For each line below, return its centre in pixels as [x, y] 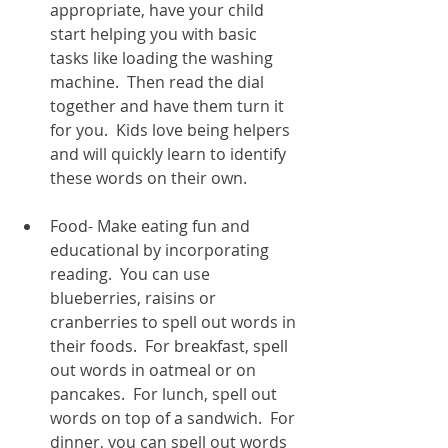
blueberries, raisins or [135, 298]
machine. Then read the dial [159, 82]
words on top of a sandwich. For [174, 418]
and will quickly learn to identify [170, 154]
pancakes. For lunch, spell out [165, 394]
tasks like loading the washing [163, 58]
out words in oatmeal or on [155, 370]
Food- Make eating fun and [152, 226]
